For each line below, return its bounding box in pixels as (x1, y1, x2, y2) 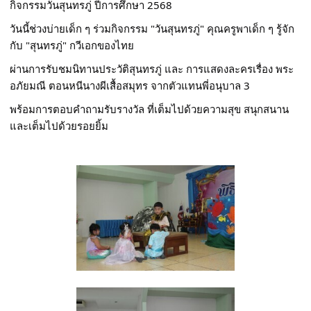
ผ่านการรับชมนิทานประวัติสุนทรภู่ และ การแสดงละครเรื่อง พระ (10, 61, 294, 76)
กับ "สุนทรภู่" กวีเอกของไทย (10, 37, 135, 52)
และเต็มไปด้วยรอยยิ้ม (10, 118, 109, 133)
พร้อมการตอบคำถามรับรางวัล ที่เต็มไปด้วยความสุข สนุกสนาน (10, 101, 289, 116)
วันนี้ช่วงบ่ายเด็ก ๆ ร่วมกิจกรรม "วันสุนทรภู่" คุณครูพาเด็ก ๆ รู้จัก (10, 21, 295, 35)
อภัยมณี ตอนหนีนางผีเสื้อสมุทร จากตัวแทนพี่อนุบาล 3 (10, 78, 251, 92)
